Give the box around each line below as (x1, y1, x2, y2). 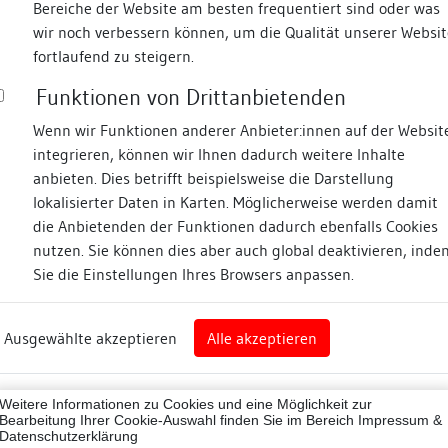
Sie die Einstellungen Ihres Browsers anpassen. (33, 264, 354, 284)
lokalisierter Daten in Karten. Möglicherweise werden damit (33, 192, 438, 212)
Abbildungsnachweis (354, 287, 435, 299)
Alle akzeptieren (207, 328, 317, 348)
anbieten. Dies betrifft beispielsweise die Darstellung (33, 168, 394, 188)
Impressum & (358, 412, 442, 428)
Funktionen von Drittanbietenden (36, 83, 346, 111)
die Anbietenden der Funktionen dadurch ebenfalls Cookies (33, 216, 438, 236)
